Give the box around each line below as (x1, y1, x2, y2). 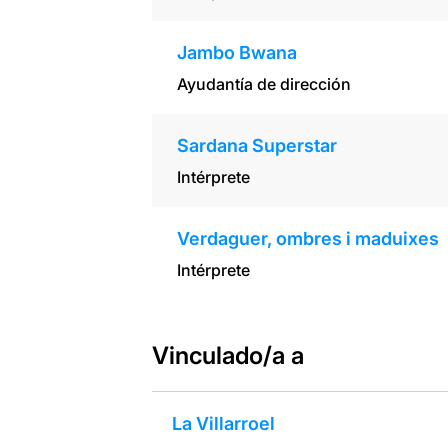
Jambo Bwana (176, 42, 297, 64)
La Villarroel (171, 413, 275, 435)
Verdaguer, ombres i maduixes (176, 228, 439, 250)
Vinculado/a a (151, 341, 304, 371)
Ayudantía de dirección (176, 74, 351, 95)
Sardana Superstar (176, 135, 337, 157)
